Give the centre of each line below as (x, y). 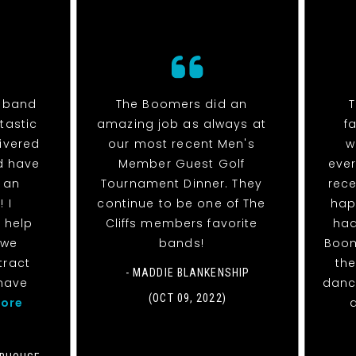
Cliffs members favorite (182, 224)
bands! (182, 244)
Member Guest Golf (182, 164)
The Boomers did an (182, 104)
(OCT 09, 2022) (188, 298)
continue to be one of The (182, 204)
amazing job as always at (182, 124)
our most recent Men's (182, 144)
